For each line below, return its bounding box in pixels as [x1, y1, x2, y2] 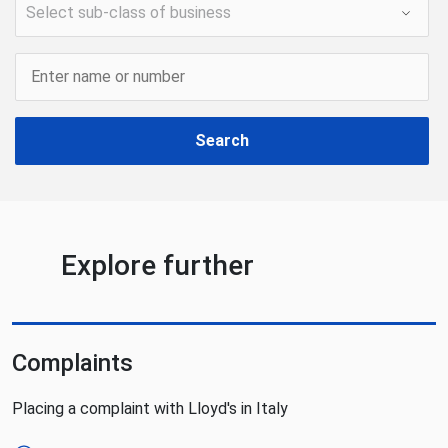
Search [195, 131, 249, 150]
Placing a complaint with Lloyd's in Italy [12, 399, 288, 418]
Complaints [12, 349, 133, 377]
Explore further [60, 249, 254, 282]
